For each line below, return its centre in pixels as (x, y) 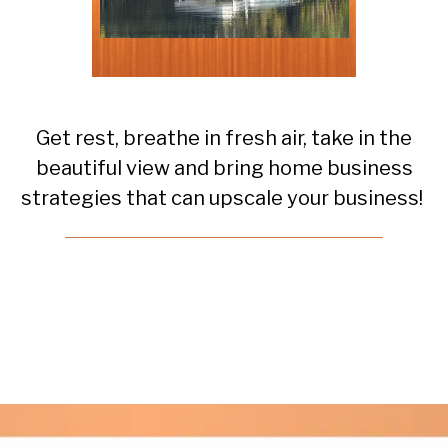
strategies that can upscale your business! (224, 197)
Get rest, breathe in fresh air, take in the (224, 137)
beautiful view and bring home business (224, 167)
